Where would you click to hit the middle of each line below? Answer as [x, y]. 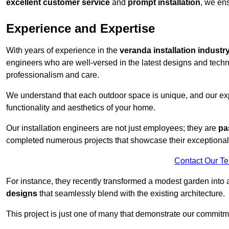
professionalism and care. [53, 75]
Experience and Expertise [81, 29]
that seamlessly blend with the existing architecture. [131, 194]
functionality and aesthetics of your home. [81, 108]
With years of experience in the [63, 51]
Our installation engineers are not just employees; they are [112, 128]
